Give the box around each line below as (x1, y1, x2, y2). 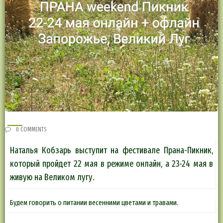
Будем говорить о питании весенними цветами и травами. (10, 198, 178, 208)
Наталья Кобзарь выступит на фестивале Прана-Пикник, (10, 145, 213, 156)
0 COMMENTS (14, 126, 46, 133)
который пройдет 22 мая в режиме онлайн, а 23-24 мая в (10, 158, 213, 170)
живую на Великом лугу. (10, 172, 95, 183)
